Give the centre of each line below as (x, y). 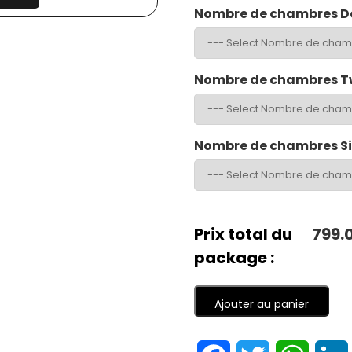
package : (234, 258)
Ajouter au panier (261, 304)
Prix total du (243, 234)
